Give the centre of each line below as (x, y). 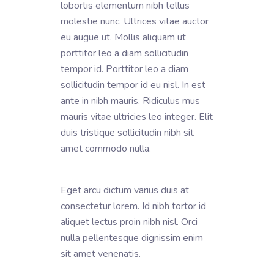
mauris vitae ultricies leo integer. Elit (137, 117)
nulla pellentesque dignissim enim (132, 238)
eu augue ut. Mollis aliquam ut (123, 37)
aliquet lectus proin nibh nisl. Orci (129, 222)
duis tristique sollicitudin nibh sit (127, 132)
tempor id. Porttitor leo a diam (124, 69)
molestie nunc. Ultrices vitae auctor (135, 21)
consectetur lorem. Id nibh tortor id (133, 206)
